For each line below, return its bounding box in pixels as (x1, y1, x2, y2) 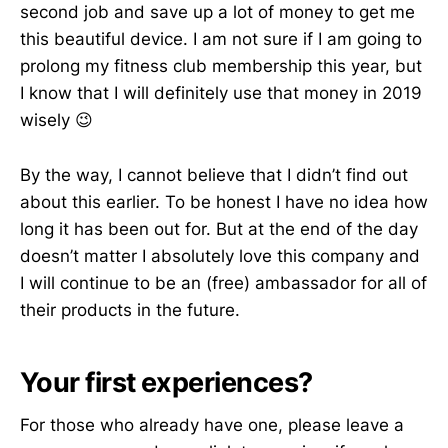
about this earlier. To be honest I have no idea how (20, 191, 428, 212)
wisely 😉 (20, 110, 93, 131)
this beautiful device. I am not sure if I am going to (20, 29, 422, 50)
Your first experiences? (20, 366, 313, 400)
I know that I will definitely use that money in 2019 (20, 83, 422, 104)
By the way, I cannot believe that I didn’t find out (20, 164, 408, 185)
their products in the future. (20, 299, 240, 320)
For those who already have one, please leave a (20, 414, 404, 435)
